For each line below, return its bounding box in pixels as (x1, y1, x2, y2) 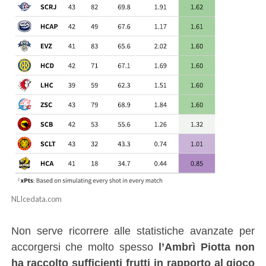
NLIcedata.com (11, 194, 62, 204)
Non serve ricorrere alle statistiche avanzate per (11, 224, 255, 237)
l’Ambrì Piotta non (158, 240, 255, 253)
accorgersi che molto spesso (11, 240, 159, 253)
